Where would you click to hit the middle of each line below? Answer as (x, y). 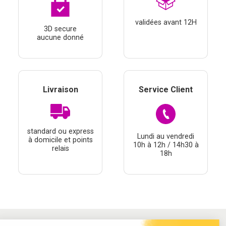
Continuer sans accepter (41, 208)
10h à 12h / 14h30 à (166, 145)
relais (60, 149)
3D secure (60, 29)
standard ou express (60, 132)
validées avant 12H (166, 22)
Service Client (166, 90)
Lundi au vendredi (166, 137)
